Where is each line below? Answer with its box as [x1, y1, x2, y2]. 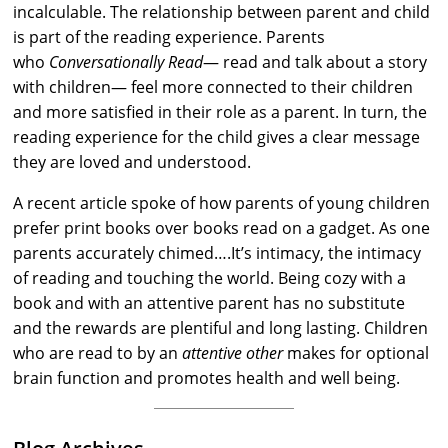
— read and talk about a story [203, 50, 428, 73]
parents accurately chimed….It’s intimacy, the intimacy [13, 241, 422, 264]
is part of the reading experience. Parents [13, 25, 326, 48]
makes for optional [287, 341, 430, 364]
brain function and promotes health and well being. [13, 366, 409, 389]
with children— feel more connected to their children [13, 75, 414, 98]
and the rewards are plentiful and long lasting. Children [13, 316, 429, 339]
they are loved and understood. [13, 150, 252, 173]
